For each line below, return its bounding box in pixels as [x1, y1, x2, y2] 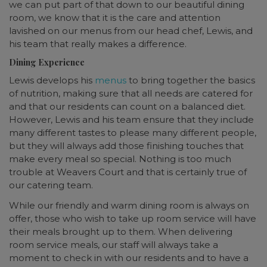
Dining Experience [9, 57, 85, 69]
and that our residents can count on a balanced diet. [9, 101, 246, 113]
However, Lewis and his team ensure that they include [9, 114, 254, 126]
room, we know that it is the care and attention [9, 12, 221, 24]
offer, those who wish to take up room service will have [9, 213, 256, 225]
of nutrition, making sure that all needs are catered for [9, 88, 253, 100]
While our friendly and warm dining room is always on [9, 200, 249, 212]
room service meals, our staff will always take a [9, 239, 218, 251]
